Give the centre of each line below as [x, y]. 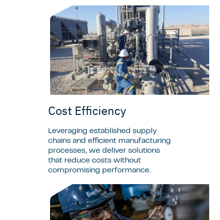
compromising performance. [100, 171]
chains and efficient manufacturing [110, 141]
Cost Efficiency [89, 111]
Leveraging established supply [102, 131]
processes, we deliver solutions [104, 151]
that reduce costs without [95, 161]
